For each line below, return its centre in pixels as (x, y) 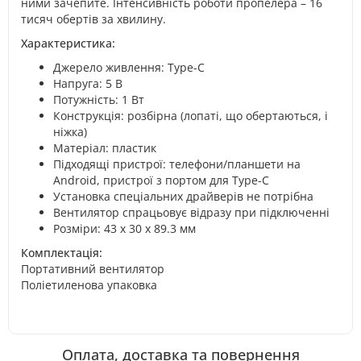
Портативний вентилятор (93, 269)
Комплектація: (62, 253)
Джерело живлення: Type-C (129, 67)
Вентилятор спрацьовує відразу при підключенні (191, 212)
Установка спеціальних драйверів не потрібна (183, 196)
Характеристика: (68, 43)
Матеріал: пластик (105, 148)
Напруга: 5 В (88, 83)
